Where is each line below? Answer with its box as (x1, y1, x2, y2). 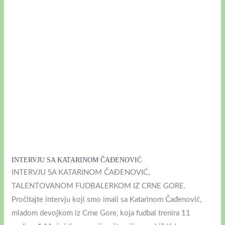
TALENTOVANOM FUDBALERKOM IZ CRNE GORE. (12, 182, 186, 190)
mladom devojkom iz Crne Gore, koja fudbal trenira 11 (12, 209, 191, 217)
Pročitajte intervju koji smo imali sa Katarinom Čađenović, (12, 196, 202, 204)
